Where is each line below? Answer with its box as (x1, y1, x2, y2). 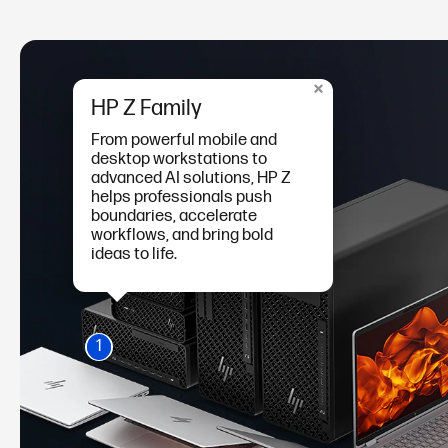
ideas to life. (90, 243, 177, 264)
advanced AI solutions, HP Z (90, 167, 291, 188)
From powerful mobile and (90, 129, 277, 150)
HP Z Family (90, 94, 202, 122)
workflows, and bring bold (90, 224, 273, 245)
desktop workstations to (90, 148, 267, 169)
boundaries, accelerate (90, 205, 257, 226)
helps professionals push (90, 186, 272, 207)
